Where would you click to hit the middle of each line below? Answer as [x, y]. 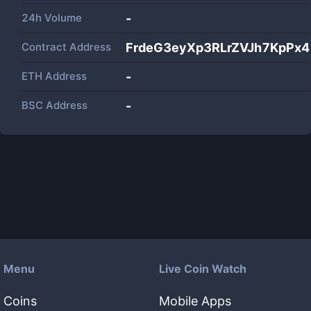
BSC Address [54, 105]
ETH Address [54, 76]
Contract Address [66, 47]
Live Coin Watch [203, 269]
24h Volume [52, 18]
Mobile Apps [195, 301]
